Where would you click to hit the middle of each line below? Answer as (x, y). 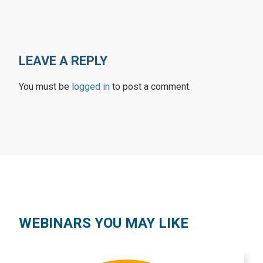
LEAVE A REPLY (63, 61)
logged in (91, 87)
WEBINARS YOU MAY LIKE (104, 223)
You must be (45, 87)
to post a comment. (150, 87)
